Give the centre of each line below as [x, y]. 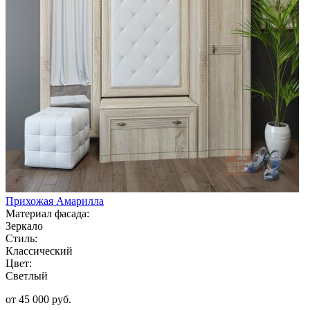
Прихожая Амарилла [55, 201]
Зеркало [24, 226]
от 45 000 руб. [38, 299]
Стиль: [21, 238]
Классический [39, 250]
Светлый [27, 275]
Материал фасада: [47, 213]
